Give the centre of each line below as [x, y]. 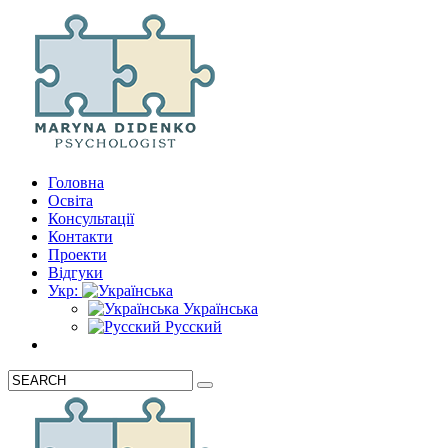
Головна [76, 182]
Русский [191, 326]
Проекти [77, 254]
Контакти [80, 236]
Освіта [70, 200]
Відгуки [75, 272]
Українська [218, 308]
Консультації [91, 218]
